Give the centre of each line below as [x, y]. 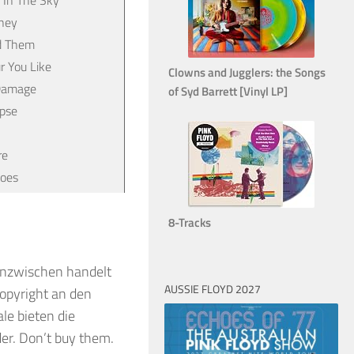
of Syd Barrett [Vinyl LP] [228, 91]
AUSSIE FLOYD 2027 [213, 288]
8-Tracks [190, 222]
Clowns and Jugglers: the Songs [247, 72]
